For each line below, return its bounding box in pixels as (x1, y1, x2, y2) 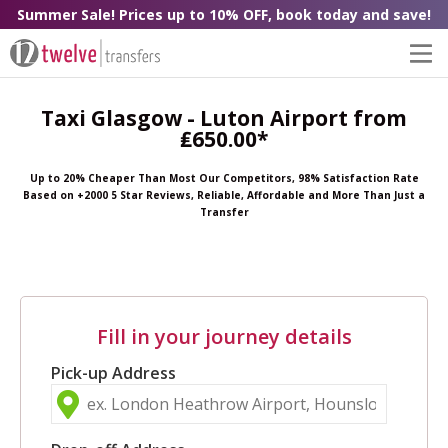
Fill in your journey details (96, 323, 352, 351)
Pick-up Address (51, 362, 176, 385)
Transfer (199, 205, 249, 220)
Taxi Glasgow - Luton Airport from (41, 104, 407, 133)
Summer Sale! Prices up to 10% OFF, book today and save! (17, 5, 431, 24)
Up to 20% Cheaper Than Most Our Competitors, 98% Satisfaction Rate (29, 171, 419, 186)
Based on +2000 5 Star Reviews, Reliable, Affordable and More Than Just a (23, 188, 425, 203)
